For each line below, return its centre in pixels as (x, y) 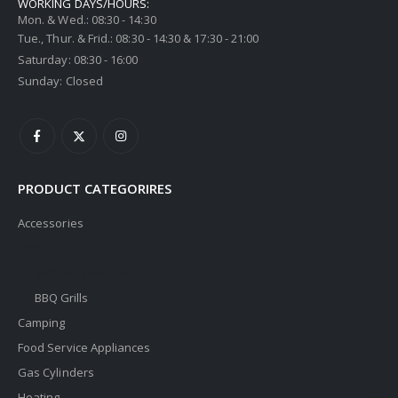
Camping (42, 323)
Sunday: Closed (60, 80)
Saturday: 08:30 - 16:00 (78, 59)
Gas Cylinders (56, 373)
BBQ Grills (61, 298)
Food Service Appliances (84, 348)
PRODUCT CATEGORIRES (95, 189)
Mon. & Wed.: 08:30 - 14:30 (87, 19)
